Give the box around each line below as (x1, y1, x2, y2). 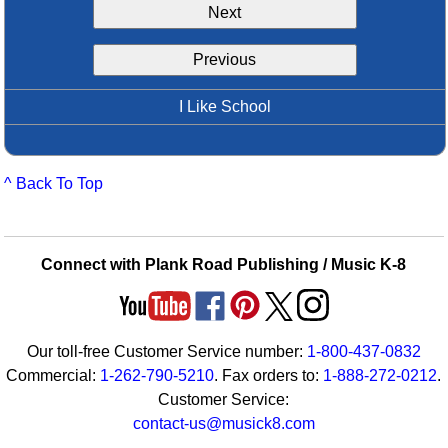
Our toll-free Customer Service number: (26, 343, 307, 360)
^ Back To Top (4, 175, 104, 192)
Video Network (40, 65, 146, 82)
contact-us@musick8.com (132, 415, 315, 432)
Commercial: (6, 367, 101, 384)
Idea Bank (40, 11, 113, 28)
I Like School (178, 98, 271, 115)
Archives (40, 92, 103, 109)
